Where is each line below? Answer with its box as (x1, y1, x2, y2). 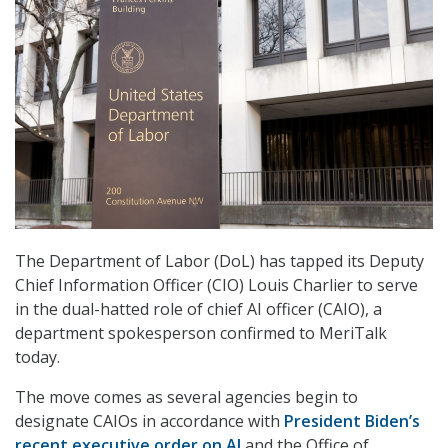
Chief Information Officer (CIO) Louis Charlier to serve (15, 274, 418, 297)
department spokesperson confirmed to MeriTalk (15, 322, 387, 345)
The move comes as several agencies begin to (15, 386, 358, 409)
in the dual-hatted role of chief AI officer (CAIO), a (15, 298, 382, 321)
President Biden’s (284, 410, 420, 433)
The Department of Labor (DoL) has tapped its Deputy (15, 250, 424, 273)
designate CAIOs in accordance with (15, 410, 284, 433)
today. (15, 346, 60, 369)
